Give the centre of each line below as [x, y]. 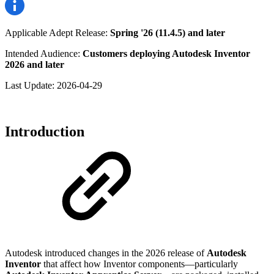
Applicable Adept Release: [57, 32]
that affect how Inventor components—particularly [139, 264]
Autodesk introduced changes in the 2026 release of [106, 253]
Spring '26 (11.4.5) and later [168, 32]
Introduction [45, 132]
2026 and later [35, 64]
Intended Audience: [44, 53]
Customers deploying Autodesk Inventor [166, 53]
